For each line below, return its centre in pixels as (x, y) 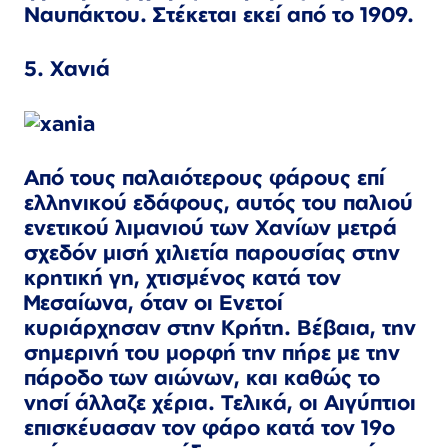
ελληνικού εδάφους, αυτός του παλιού (218, 202)
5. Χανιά (67, 68)
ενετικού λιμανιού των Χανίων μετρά (210, 227)
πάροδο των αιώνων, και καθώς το (202, 377)
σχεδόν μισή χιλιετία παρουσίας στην (212, 252)
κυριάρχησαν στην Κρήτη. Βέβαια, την (220, 327)
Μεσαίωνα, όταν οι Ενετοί (153, 302)
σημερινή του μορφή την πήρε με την (212, 352)
